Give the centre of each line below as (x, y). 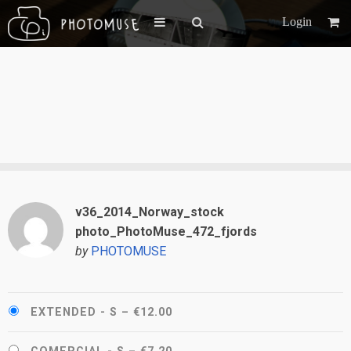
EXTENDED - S (74, 312)
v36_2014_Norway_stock (149, 212)
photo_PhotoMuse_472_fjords (166, 232)
